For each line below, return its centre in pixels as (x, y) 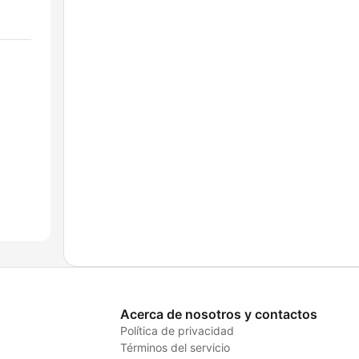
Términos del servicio (175, 348)
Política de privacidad (177, 331)
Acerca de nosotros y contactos (218, 315)
